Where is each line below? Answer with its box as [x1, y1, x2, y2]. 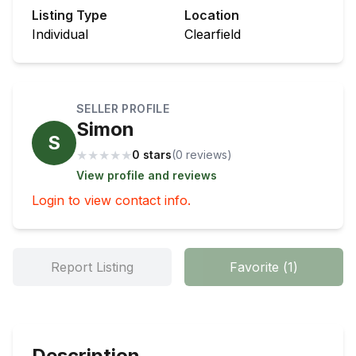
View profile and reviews [76, 168, 217, 183]
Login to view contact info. [32, 192, 191, 209]
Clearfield [184, 26, 241, 43]
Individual [32, 26, 88, 43]
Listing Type [32, 7, 107, 24]
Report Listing [51, 259, 133, 276]
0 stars [132, 148, 172, 162]
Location [184, 7, 239, 24]
